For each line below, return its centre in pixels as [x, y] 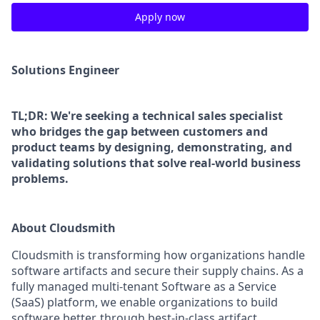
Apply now [160, 17]
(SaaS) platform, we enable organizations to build [145, 302]
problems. [40, 178]
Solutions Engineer [65, 70]
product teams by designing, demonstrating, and [152, 147]
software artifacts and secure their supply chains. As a [157, 270]
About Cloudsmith [64, 227]
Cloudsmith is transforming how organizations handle [158, 255]
